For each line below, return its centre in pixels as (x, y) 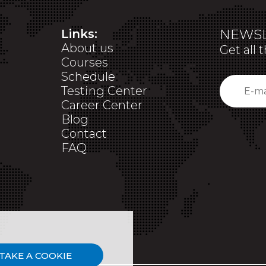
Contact (84, 134)
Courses (85, 62)
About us (87, 48)
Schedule (88, 77)
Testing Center (104, 91)
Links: (79, 34)
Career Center (102, 105)
